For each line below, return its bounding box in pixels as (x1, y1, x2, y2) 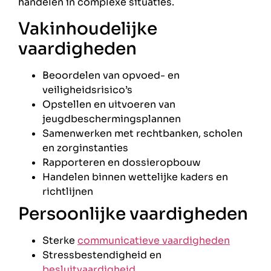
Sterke (42, 233, 77, 247)
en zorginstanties (42, 141, 128, 154)
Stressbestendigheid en (42, 248, 162, 261)
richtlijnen (42, 184, 93, 198)
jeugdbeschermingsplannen (42, 112, 181, 125)
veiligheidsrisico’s (42, 83, 132, 96)
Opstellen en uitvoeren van (42, 97, 175, 111)
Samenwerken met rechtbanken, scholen (42, 126, 243, 140)
